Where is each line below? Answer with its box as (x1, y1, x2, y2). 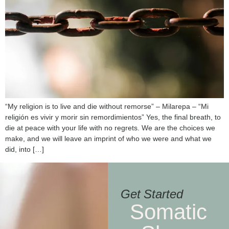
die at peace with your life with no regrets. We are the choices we (5, 124, 215, 132)
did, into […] (5, 145, 44, 154)
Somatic (129, 199, 207, 224)
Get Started (120, 187, 183, 201)
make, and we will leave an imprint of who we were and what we (5, 134, 212, 143)
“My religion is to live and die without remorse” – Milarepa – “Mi (5, 102, 209, 111)
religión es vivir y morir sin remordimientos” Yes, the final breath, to (5, 113, 221, 122)
